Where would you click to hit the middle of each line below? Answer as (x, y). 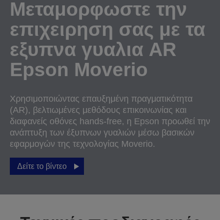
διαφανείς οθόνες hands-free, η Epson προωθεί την (110, 122)
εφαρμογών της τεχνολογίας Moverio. (82, 144)
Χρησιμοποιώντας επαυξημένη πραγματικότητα (101, 99)
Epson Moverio (79, 70)
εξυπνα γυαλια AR (93, 50)
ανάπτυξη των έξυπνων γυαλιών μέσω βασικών (102, 133)
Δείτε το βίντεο (42, 166)
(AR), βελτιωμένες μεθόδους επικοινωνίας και (98, 110)
